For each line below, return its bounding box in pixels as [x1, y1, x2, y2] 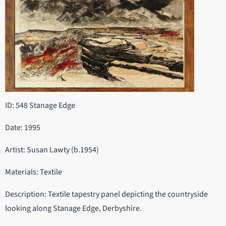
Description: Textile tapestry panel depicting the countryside [5, 188, 208, 200]
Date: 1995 [5, 122, 40, 133]
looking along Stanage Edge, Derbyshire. [5, 202, 142, 214]
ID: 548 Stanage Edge [5, 99, 75, 111]
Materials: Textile [5, 166, 62, 178]
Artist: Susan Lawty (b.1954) [5, 144, 99, 155]
